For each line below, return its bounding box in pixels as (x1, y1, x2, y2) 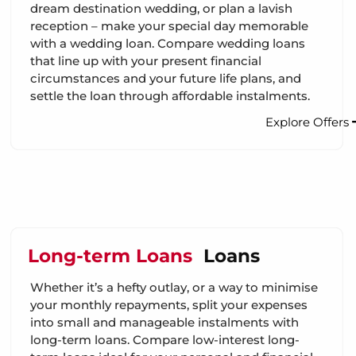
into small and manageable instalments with (30, 315, 299, 331)
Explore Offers (265, 114, 352, 130)
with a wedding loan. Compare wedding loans (30, 35, 305, 51)
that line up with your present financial (30, 52, 261, 68)
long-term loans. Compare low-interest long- (30, 332, 300, 348)
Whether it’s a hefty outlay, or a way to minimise (30, 280, 318, 296)
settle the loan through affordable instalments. (30, 87, 310, 103)
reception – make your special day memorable (30, 17, 308, 33)
